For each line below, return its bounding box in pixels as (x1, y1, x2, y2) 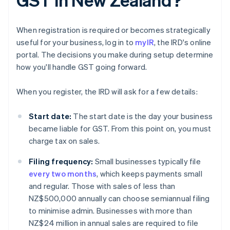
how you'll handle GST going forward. (16, 62, 147, 72)
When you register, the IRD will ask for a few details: (16, 86, 198, 97)
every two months (29, 168, 97, 179)
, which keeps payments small (97, 168, 202, 179)
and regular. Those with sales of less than (29, 181, 176, 191)
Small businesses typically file (93, 156, 201, 167)
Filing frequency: (29, 156, 93, 167)
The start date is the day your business (71, 111, 213, 122)
